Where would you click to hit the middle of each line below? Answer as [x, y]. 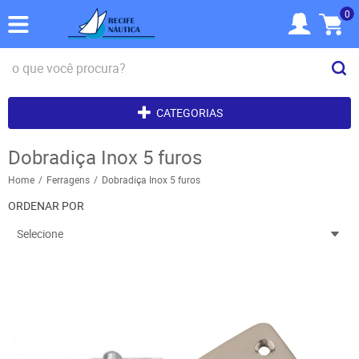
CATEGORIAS [190, 113]
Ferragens [68, 179]
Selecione [40, 234]
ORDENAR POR [46, 206]
